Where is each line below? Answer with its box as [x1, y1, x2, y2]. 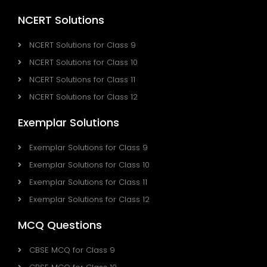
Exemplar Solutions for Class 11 [29, 176, 147, 188]
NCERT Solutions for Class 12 [29, 91, 138, 103]
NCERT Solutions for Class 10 [29, 57, 138, 69]
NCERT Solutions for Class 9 [29, 39, 136, 51]
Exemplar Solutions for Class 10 [29, 159, 150, 171]
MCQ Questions [18, 218, 102, 233]
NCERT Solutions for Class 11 [29, 74, 135, 86]
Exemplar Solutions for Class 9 [29, 142, 148, 154]
